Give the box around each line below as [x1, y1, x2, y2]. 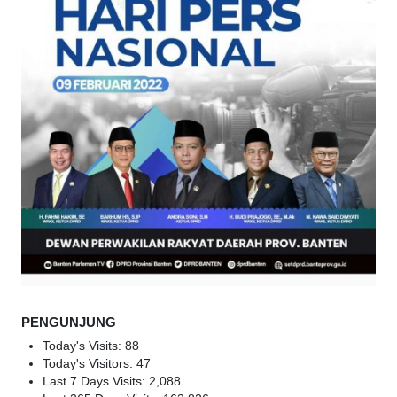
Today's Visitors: [43, 357, 136, 371]
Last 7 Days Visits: [43, 375, 149, 389]
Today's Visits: [43, 339, 125, 354]
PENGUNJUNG [21, 315, 116, 331]
